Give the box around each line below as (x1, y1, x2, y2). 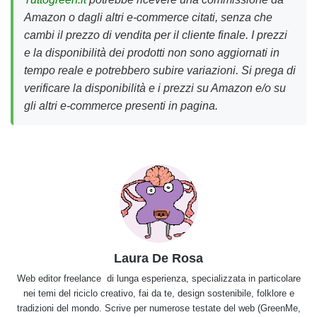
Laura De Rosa (114, 251, 203, 266)
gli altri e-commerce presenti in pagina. (24, 99, 218, 113)
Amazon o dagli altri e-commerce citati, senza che (24, 11, 272, 24)
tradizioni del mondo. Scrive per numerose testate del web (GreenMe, (16, 303, 301, 314)
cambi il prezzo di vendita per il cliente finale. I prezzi (24, 28, 287, 42)
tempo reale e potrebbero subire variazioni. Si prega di (24, 64, 296, 77)
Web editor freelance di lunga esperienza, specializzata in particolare (16, 273, 301, 284)
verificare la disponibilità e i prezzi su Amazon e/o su (24, 81, 286, 95)
